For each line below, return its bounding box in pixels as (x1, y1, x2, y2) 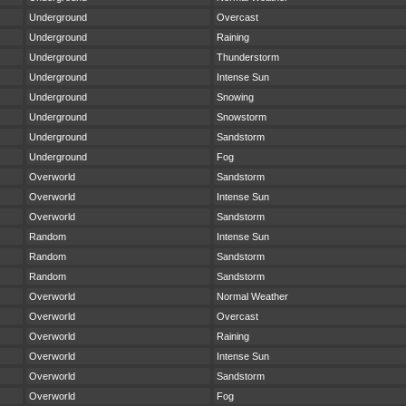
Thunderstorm (217, 52, 279, 63)
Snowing (217, 92, 254, 103)
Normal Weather (217, 291, 288, 303)
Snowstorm (217, 111, 266, 123)
